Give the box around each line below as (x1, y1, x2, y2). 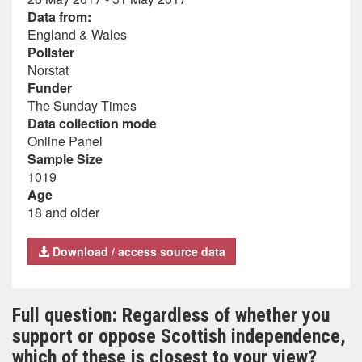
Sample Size (27, 149, 103, 168)
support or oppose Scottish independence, (12, 325, 346, 347)
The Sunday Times (27, 96, 137, 115)
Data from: (27, 7, 91, 26)
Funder (27, 78, 72, 97)
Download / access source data (49, 243, 225, 259)
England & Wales (27, 25, 127, 44)
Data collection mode (27, 114, 157, 133)
